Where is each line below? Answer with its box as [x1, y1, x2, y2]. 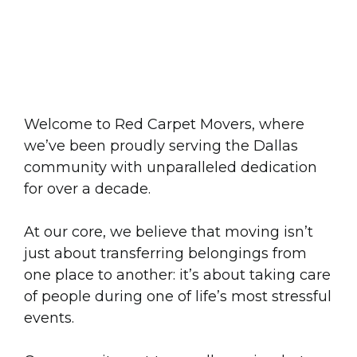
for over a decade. [24, 179, 151, 198]
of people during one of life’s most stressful [24, 287, 331, 305]
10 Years [57, 49, 139, 73]
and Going [139, 49, 252, 73]
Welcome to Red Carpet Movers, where [24, 115, 304, 133]
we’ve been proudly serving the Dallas [24, 136, 298, 155]
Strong [24, 68, 92, 92]
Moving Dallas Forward [24, 29, 261, 53]
